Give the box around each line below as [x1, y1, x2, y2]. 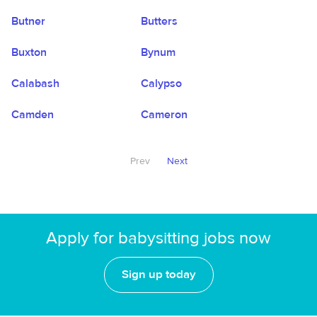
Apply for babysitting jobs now [46, 227, 271, 249]
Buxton [11, 45, 47, 59]
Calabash [11, 76, 59, 91]
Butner [11, 14, 45, 28]
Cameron [141, 108, 188, 122]
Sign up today [121, 267, 196, 282]
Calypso [141, 76, 183, 91]
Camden [11, 108, 54, 122]
